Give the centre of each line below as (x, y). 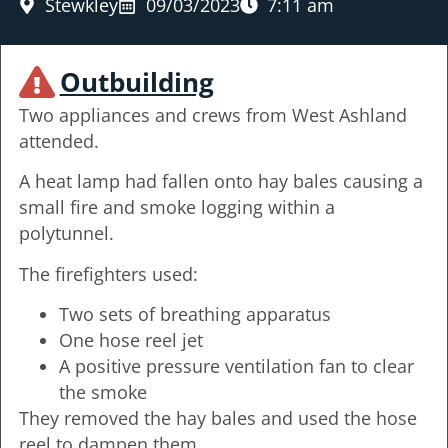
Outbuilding (136, 81)
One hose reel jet (130, 340)
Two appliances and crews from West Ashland (212, 114)
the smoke (102, 392)
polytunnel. (66, 233)
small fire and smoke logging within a (176, 207)
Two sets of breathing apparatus (194, 314)
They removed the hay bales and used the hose (217, 418)
